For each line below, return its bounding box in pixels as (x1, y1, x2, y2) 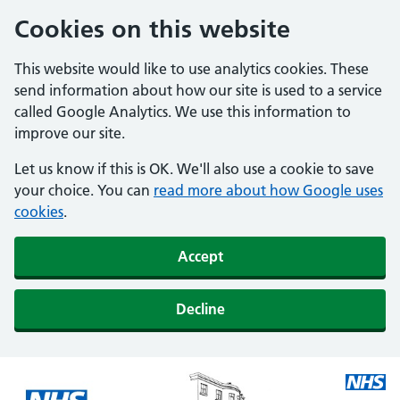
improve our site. (14, 124, 125, 142)
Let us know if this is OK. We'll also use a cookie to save (14, 160, 374, 178)
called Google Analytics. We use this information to (14, 103, 351, 121)
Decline (175, 299, 225, 318)
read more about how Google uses (154, 181, 383, 199)
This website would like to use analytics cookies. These (14, 60, 369, 78)
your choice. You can (14, 181, 154, 199)
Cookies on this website (14, 14, 290, 44)
